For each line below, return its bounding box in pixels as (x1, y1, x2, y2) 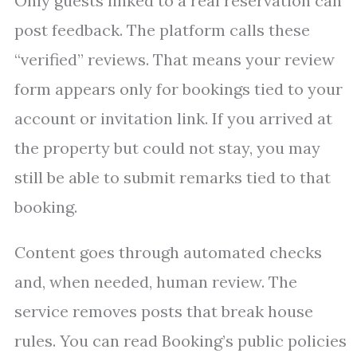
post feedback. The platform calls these (14, 20, 310, 41)
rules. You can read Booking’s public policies (14, 331, 347, 351)
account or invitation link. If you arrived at (14, 108, 332, 129)
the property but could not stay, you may (14, 138, 320, 159)
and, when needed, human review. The (14, 272, 297, 292)
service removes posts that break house (14, 301, 313, 322)
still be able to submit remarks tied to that (14, 167, 331, 188)
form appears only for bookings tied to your (14, 79, 343, 100)
